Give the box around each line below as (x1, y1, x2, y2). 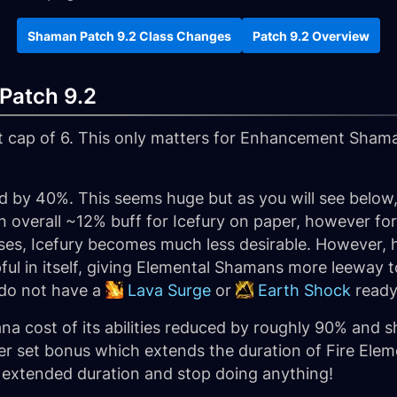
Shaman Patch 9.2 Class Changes (27, 27, 231, 43)
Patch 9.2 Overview (253, 27, 370, 43)
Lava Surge (128, 281, 211, 300)
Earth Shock (258, 281, 351, 300)
